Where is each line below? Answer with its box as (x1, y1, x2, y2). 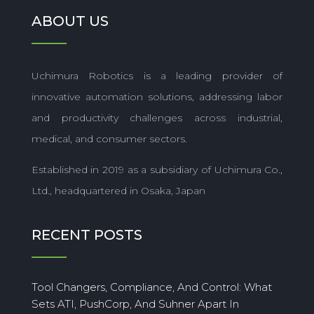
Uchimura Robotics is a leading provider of (31, 69, 283, 82)
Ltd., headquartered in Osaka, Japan (31, 184, 205, 197)
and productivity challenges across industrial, (31, 111, 283, 124)
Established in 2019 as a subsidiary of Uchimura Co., (31, 163, 283, 176)
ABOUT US (31, 12, 109, 29)
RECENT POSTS (31, 226, 142, 243)
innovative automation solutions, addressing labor (31, 90, 283, 103)
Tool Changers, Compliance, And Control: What (31, 280, 272, 294)
